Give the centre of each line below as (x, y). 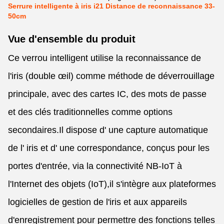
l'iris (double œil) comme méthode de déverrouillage (111, 76)
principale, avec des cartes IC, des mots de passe (107, 94)
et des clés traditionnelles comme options (90, 112)
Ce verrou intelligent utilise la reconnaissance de (104, 58)
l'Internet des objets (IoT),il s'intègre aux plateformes (112, 184)
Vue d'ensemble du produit (72, 39)
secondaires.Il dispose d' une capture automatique (108, 130)
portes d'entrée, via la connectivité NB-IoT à (95, 166)
